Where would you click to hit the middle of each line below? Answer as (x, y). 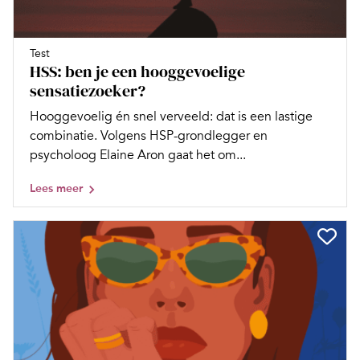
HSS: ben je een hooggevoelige (137, 71)
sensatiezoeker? (88, 90)
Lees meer (56, 188)
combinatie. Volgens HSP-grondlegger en (149, 135)
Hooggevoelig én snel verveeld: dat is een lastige (171, 116)
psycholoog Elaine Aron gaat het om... (138, 155)
